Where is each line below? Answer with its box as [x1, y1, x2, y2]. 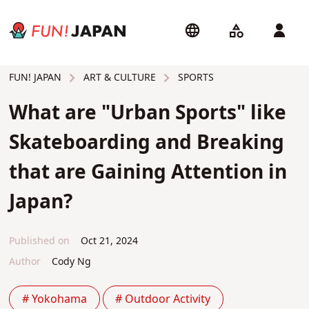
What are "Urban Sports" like [9, 99, 287, 129]
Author [9, 255, 41, 270]
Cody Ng [51, 255, 91, 270]
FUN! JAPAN [9, 70, 62, 86]
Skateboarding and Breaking [9, 128, 285, 159]
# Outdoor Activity [115, 290, 211, 308]
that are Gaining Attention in [9, 158, 288, 188]
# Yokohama [22, 290, 88, 308]
